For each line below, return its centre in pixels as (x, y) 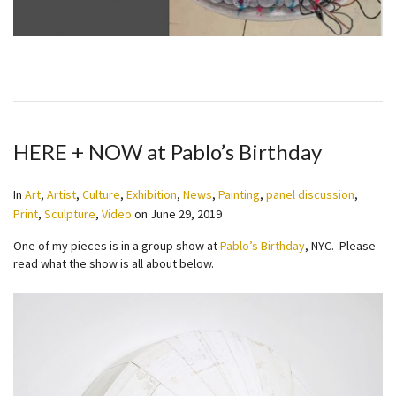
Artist (61, 194)
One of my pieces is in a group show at (117, 246)
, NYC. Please (340, 246)
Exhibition (152, 194)
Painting (239, 194)
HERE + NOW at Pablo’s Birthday (168, 152)
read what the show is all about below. (114, 263)
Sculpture (70, 214)
